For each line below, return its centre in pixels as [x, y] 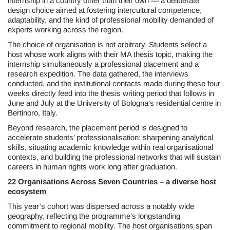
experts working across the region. [65, 30]
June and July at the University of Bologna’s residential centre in [114, 103]
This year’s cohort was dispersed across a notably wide [101, 206]
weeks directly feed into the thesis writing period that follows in [111, 93]
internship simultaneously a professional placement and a [103, 64]
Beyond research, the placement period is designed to [98, 128]
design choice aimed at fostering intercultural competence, [105, 10]
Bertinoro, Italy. [33, 113]
